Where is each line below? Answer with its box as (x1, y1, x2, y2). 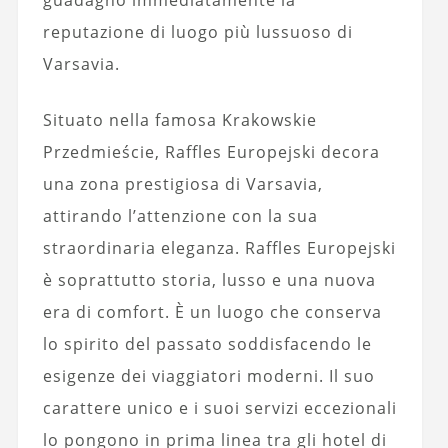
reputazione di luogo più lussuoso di (42, 20, 353, 43)
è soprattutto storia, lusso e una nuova (42, 268, 376, 291)
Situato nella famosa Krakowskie (42, 108, 317, 131)
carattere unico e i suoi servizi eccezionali (42, 396, 397, 419)
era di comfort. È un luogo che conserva (42, 300, 382, 323)
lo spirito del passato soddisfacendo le (42, 332, 372, 355)
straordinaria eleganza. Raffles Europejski (42, 236, 396, 259)
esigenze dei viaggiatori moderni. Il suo (42, 364, 375, 387)
